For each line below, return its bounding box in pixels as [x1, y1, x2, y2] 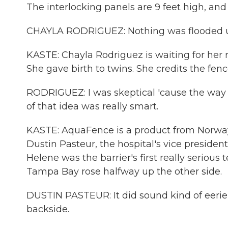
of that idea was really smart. [26, 101, 158, 112]
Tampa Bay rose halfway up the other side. [26, 166, 222, 177]
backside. [26, 204, 69, 215]
